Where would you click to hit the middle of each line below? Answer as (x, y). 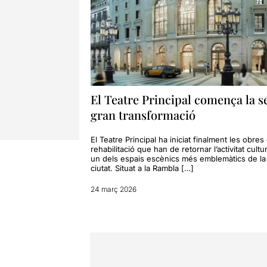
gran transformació (143, 115)
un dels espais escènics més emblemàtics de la (178, 159)
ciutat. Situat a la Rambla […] (142, 168)
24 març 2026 (113, 190)
